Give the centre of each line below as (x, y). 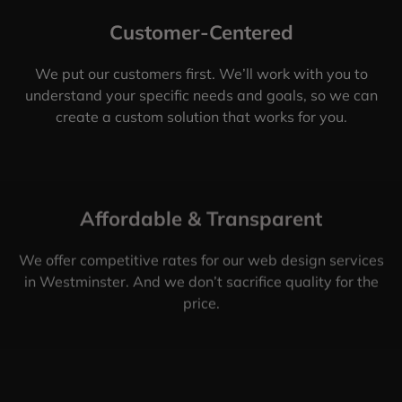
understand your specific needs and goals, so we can (201, 95)
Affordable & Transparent (201, 218)
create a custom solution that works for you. (201, 116)
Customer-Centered (201, 32)
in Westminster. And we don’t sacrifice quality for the (201, 281)
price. (201, 303)
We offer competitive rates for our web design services (201, 260)
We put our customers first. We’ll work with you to (201, 73)
